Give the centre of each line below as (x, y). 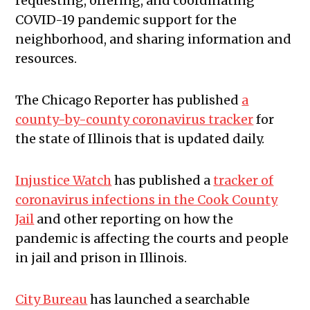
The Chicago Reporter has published (129, 100)
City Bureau (52, 300)
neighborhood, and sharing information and (154, 39)
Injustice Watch (64, 181)
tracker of (244, 181)
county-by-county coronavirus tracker (135, 120)
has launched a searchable (169, 300)
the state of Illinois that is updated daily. (140, 139)
